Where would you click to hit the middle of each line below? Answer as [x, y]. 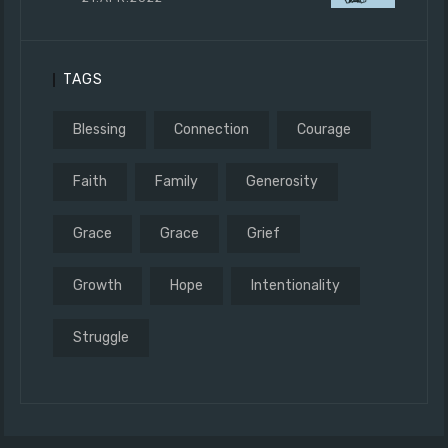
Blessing [99, 130]
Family [176, 182]
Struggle [101, 338]
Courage [324, 130]
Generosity [282, 182]
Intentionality [295, 286]
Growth [97, 286]
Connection [211, 130]
